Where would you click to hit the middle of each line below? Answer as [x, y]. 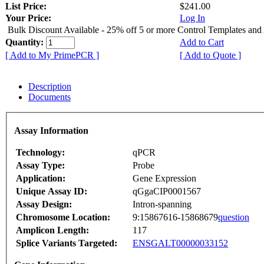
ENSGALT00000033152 [180, 243]
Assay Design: [44, 204]
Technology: [40, 153]
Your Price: [28, 18]
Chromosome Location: [63, 217]
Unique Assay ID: [52, 192]
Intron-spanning [162, 204]
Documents [49, 97]
